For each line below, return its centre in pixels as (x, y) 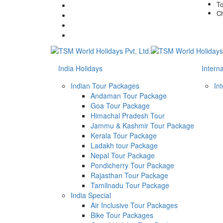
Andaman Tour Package (129, 96)
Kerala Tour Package (124, 136)
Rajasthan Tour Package (129, 175)
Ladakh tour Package (124, 146)
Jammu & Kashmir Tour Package (142, 126)
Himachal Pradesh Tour (128, 116)
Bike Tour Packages (122, 215)
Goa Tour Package (120, 106)
